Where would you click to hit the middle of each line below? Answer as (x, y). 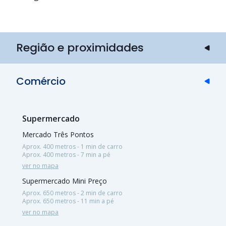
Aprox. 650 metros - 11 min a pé (68, 201)
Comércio (41, 81)
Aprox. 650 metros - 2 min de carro (72, 193)
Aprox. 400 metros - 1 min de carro (72, 146)
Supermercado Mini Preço (65, 181)
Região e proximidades (80, 47)
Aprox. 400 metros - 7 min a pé (66, 154)
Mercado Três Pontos (58, 134)
